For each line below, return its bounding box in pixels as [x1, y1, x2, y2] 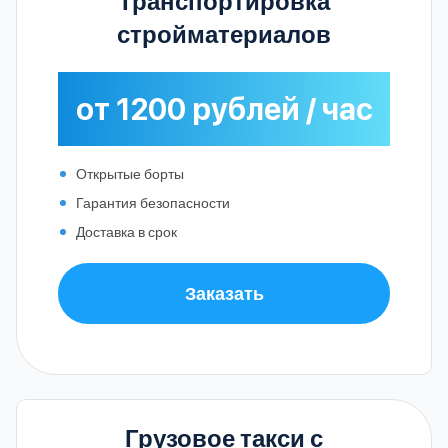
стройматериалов [117, 19, 331, 49]
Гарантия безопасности [76, 193, 230, 211]
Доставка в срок [76, 222, 177, 240]
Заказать [184, 281, 264, 304]
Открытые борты [76, 164, 184, 182]
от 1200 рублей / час [75, 90, 373, 127]
